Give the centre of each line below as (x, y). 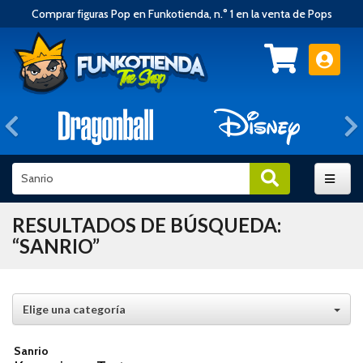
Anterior (61, 126)
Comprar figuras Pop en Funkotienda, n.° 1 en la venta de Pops (181, 14)
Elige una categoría (74, 309)
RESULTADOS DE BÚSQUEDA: (147, 224)
